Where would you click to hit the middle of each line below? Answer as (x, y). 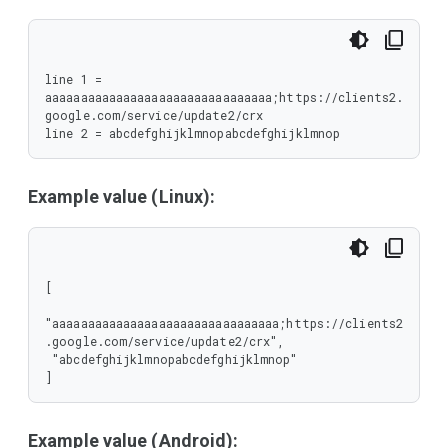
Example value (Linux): (122, 196)
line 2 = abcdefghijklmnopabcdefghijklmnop (193, 133)
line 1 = (73, 79)
